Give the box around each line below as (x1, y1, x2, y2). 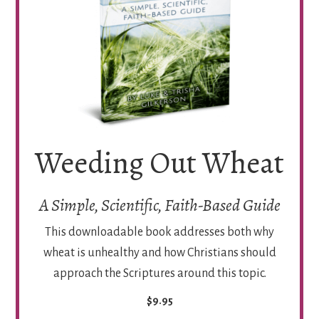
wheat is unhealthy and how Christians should (43, 246, 276, 260)
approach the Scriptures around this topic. (53, 267, 266, 281)
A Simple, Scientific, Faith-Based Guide (38, 194, 281, 217)
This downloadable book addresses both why (45, 226, 274, 239)
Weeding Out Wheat (35, 142, 284, 184)
